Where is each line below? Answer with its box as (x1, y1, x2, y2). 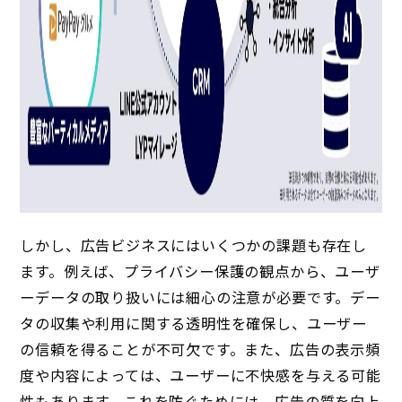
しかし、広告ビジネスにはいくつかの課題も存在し (20, 234, 367, 257)
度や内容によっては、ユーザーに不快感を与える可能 (20, 364, 381, 387)
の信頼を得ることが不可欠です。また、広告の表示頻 (20, 338, 380, 361)
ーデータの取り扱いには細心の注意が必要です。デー (20, 286, 380, 309)
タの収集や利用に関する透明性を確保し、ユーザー (20, 312, 367, 335)
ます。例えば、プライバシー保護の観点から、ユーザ (20, 260, 380, 283)
